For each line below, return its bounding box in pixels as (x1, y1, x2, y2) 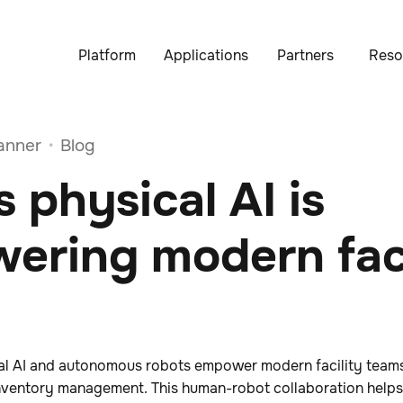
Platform (78, 46, 136, 65)
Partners (276, 46, 334, 65)
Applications (164, 46, 248, 65)
